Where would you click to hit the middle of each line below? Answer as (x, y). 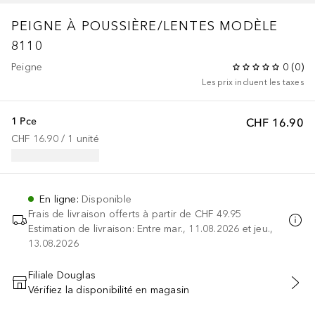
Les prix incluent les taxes (253, 82)
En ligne (58, 199)
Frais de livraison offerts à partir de (110, 214)
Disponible (107, 199)
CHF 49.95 (218, 214)
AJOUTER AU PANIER (157, 290)
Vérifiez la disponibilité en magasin (109, 290)
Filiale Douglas (62, 275)
